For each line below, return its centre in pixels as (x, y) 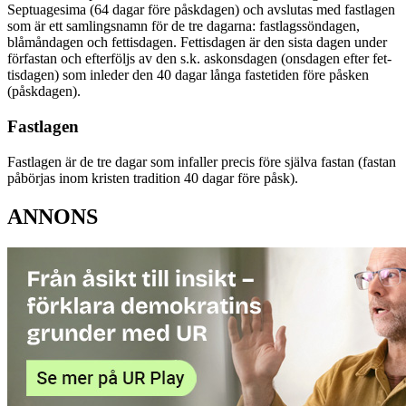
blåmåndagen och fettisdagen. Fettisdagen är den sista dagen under (197, 43)
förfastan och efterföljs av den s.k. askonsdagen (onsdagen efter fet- (199, 59)
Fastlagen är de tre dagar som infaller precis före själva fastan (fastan (202, 161)
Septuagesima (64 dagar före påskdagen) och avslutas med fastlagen (201, 10)
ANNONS (53, 216)
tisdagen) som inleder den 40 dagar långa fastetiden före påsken (188, 75)
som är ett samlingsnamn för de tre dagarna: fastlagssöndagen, (184, 26)
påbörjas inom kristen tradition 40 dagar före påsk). (153, 178)
